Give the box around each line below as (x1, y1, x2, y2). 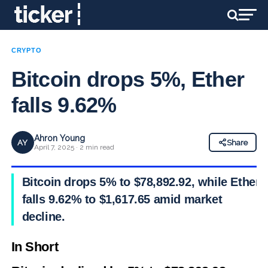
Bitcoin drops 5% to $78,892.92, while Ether (22, 175, 260, 188)
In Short (11, 239, 59, 254)
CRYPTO (11, 47, 42, 54)
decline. (22, 210, 65, 223)
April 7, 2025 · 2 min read (33, 143, 114, 151)
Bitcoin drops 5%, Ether (11, 67, 245, 92)
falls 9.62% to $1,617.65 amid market (22, 193, 223, 206)
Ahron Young (33, 133, 85, 143)
